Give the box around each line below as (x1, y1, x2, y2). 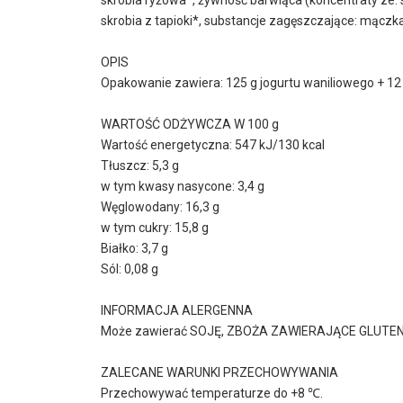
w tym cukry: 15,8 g (101, 219, 209, 235)
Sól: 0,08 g (101, 261, 158, 276)
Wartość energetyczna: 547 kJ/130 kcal (101, 137, 325, 152)
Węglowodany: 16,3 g (101, 199, 219, 214)
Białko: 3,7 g (101, 240, 168, 255)
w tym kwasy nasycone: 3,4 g (101, 178, 264, 193)
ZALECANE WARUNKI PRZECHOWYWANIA (101, 364, 338, 380)
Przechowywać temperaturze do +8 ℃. (101, 385, 323, 400)
